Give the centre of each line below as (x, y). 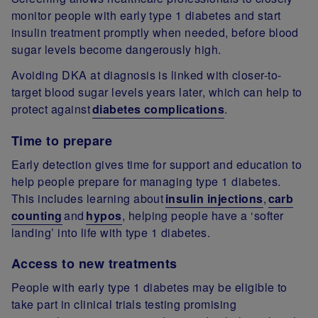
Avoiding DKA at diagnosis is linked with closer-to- (147, 75)
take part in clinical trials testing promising (124, 305)
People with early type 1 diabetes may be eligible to (149, 287)
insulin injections (214, 198)
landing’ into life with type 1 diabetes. (111, 232)
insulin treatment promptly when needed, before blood (155, 33)
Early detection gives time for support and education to (157, 164)
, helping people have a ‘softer (203, 215)
